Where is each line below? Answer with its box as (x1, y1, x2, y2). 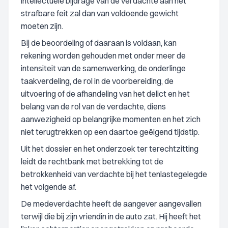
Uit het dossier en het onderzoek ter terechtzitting (21, 144, 198, 154)
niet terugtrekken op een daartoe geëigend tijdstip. (21, 127, 199, 137)
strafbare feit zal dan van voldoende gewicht (21, 8, 179, 18)
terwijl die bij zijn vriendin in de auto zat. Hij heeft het (21, 211, 201, 221)
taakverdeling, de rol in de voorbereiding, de (21, 76, 174, 86)
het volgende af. (21, 182, 76, 192)
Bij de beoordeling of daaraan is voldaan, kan (21, 38, 177, 48)
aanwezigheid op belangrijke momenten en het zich (21, 114, 201, 124)
